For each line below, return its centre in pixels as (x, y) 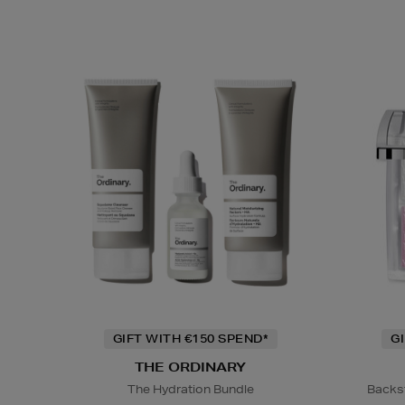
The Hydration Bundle (190, 390)
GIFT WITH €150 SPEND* (190, 339)
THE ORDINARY (191, 367)
